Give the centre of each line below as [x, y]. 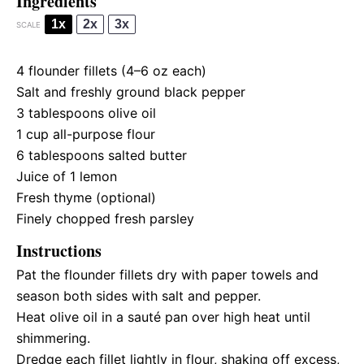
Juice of [43, 176]
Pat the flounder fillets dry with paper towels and [167, 275]
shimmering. [53, 338]
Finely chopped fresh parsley [105, 219]
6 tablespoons [60, 155]
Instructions [59, 251]
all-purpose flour [102, 134]
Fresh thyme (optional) [86, 197]
